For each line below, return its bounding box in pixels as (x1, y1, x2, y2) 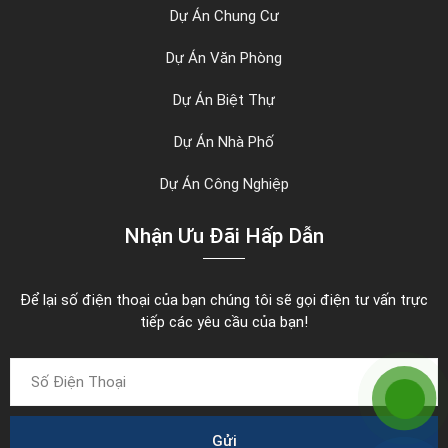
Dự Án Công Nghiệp (159, 175, 289, 194)
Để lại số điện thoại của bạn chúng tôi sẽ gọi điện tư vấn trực (20, 291, 428, 310)
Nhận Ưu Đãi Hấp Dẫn (124, 224, 324, 249)
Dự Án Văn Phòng (166, 49, 282, 68)
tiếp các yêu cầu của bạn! (140, 313, 308, 332)
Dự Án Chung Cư (169, 7, 279, 26)
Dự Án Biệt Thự (173, 91, 275, 110)
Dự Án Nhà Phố (174, 133, 274, 152)
